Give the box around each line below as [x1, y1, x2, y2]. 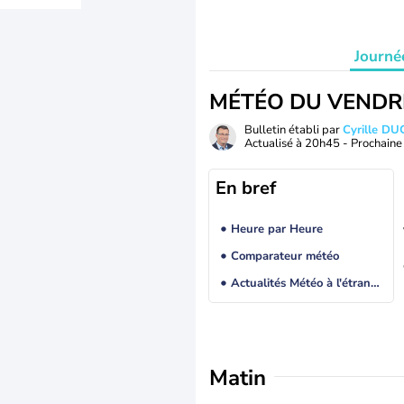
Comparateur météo [230, 248, 339, 265]
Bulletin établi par [244, 122, 343, 138]
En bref [216, 176, 276, 200]
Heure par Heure [230, 221, 323, 238]
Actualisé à [244, 135, 305, 151]
